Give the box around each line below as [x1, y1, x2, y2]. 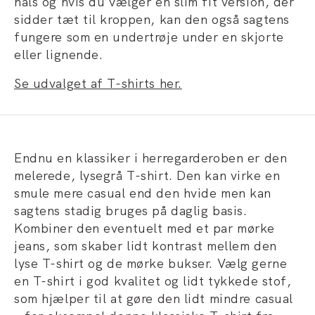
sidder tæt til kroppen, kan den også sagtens [14, 11, 290, 27]
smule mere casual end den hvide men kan [14, 185, 271, 201]
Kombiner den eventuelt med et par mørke [14, 220, 275, 236]
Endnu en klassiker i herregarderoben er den [14, 150, 288, 166]
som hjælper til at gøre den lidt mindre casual [14, 290, 293, 307]
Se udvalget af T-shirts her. [14, 75, 182, 91]
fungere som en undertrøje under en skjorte [14, 29, 284, 45]
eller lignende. [14, 46, 103, 63]
